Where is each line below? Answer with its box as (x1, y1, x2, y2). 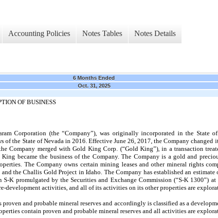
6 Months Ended (73, 75, 115, 81)
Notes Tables (82, 29, 122, 37)
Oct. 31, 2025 (77, 83, 110, 89)
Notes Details (134, 29, 176, 37)
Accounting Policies (8, 29, 70, 37)
